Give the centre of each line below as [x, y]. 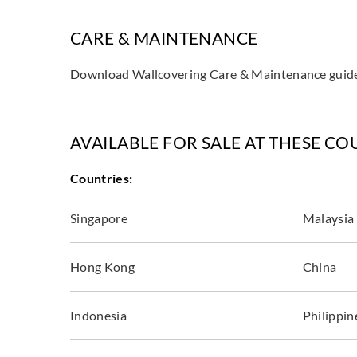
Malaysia [328, 218]
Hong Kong [102, 266]
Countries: [102, 178]
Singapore [99, 218]
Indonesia [98, 315]
